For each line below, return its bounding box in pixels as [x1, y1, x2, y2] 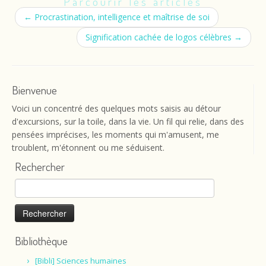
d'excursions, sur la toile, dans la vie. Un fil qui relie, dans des [12, 116, 244, 127]
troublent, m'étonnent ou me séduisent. [12, 142, 164, 153]
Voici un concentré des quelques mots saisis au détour [12, 103, 221, 114]
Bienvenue [12, 83, 57, 97]
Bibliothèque [15, 233, 68, 248]
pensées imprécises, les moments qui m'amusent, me [12, 129, 219, 140]
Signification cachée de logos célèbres [85, 31, 234, 43]
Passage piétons [155, 162, 225, 178]
